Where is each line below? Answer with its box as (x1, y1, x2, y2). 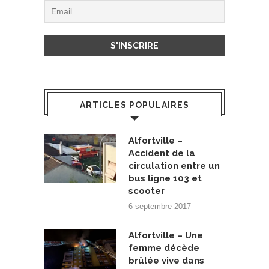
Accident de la (128, 147, 195, 159)
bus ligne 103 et (128, 172, 202, 184)
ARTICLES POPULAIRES (80, 100, 189, 110)
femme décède (128, 242, 199, 253)
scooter (128, 185, 165, 196)
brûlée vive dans (128, 255, 204, 266)
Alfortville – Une (128, 229, 203, 241)
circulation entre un (128, 160, 220, 171)
